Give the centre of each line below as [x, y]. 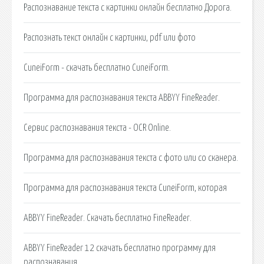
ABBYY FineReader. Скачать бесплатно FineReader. [108, 218]
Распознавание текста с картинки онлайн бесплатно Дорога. [128, 7]
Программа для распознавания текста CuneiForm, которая [125, 188]
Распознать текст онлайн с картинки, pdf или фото [110, 37]
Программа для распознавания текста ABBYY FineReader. [122, 98]
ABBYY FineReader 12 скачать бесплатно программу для [120, 248]
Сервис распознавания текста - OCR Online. [97, 128]
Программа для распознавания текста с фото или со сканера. [131, 158]
